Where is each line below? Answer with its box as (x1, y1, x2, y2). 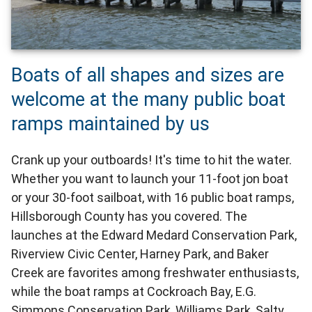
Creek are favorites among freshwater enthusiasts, (11, 265, 299, 281)
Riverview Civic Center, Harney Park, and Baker (11, 247, 269, 262)
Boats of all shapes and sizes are (11, 64, 284, 87)
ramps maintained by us (11, 113, 210, 136)
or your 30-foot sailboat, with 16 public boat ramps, (11, 190, 294, 205)
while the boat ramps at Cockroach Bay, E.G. (11, 284, 256, 299)
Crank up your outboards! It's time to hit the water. (11, 153, 292, 168)
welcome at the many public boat (11, 88, 286, 111)
